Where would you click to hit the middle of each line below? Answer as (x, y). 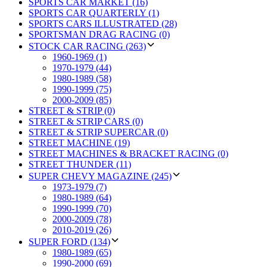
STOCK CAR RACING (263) (87, 46)
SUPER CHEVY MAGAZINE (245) (100, 176)
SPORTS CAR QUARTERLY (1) (94, 13)
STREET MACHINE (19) (79, 142)
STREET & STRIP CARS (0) (86, 121)
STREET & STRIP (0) (72, 110)
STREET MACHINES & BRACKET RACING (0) (128, 153)
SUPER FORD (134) (69, 241)
